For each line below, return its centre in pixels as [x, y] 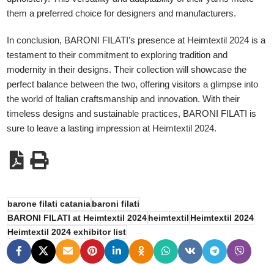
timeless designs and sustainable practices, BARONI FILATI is [132, 114]
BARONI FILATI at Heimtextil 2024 [77, 218]
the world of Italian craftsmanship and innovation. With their [124, 99]
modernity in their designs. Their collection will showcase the [127, 70]
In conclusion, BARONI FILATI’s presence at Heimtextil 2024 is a [136, 40]
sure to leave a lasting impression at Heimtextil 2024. [112, 128]
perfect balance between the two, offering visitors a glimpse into [133, 84]
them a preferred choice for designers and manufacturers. [122, 13]
